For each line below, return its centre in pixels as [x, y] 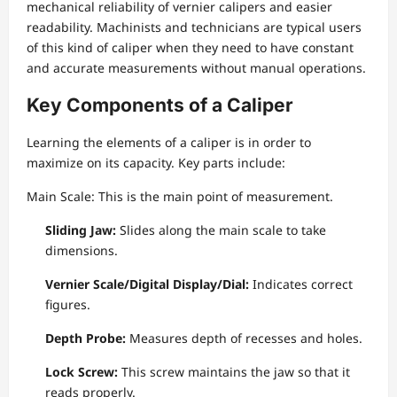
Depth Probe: [86, 339]
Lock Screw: [83, 372]
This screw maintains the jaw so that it [236, 372]
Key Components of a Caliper [160, 105]
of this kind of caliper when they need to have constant [190, 48]
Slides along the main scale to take [221, 230]
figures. [68, 305]
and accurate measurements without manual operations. [196, 68]
